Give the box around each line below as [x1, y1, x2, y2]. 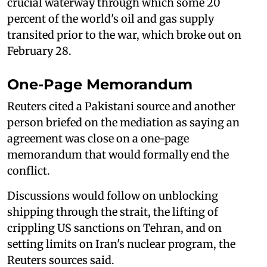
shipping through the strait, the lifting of [7, 204, 218, 219]
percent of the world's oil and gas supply [7, 11, 214, 26]
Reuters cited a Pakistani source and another [7, 99, 235, 113]
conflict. [7, 163, 50, 178]
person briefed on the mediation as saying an [7, 115, 240, 129]
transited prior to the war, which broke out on [7, 27, 241, 42]
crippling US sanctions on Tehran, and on [7, 221, 222, 235]
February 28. [7, 44, 72, 58]
